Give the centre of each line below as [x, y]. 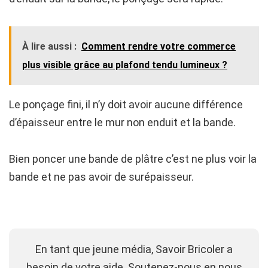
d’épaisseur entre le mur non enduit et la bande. [122, 122]
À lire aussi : [49, 46]
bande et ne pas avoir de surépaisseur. [101, 176]
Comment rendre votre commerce [159, 46]
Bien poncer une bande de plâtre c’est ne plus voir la [133, 159]
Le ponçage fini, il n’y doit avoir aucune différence [126, 104]
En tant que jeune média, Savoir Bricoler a [134, 249]
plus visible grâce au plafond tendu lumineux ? [125, 65]
